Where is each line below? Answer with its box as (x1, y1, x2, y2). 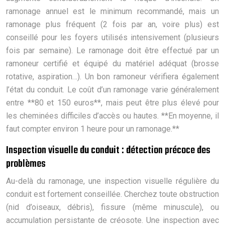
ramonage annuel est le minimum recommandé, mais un (6, 6, 219, 16)
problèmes (6, 155, 46, 172)
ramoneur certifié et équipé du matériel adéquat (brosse (6, 58, 219, 68)
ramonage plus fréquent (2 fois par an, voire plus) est (6, 19, 219, 29)
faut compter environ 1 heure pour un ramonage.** (6, 124, 179, 134)
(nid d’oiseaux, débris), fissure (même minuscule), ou (6, 202, 219, 212)
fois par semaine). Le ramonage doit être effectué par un (6, 45, 219, 55)
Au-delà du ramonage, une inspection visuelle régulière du (6, 176, 219, 186)
